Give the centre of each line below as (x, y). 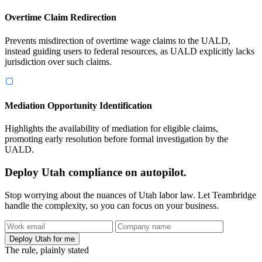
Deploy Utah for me (42, 239)
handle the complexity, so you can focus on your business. (112, 205)
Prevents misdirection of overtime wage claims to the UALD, (118, 40)
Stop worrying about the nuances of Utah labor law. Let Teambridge (130, 195)
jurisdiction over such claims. (58, 61)
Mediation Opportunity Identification (78, 105)
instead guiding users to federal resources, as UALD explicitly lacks (130, 51)
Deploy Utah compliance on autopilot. (96, 172)
